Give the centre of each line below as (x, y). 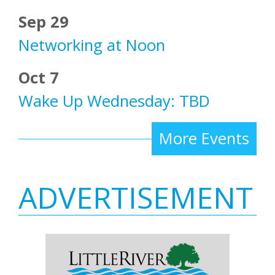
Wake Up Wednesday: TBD (114, 101)
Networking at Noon (92, 45)
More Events (204, 139)
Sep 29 (44, 22)
